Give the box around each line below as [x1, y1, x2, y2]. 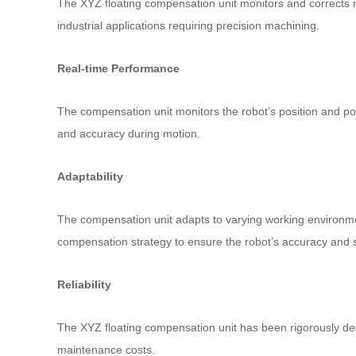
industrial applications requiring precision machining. [57, 18, 319, 32]
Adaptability [57, 169, 123, 183]
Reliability [57, 277, 111, 291]
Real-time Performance [57, 61, 180, 75]
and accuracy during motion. [57, 126, 200, 140]
